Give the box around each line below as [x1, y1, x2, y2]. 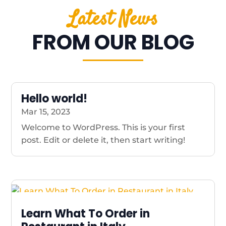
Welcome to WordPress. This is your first [21, 122, 186, 132]
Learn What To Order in [21, 205, 150, 221]
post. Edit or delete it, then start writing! [21, 135, 186, 145]
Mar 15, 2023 [21, 106, 71, 117]
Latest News [68, 5, 158, 34]
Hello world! [21, 90, 88, 106]
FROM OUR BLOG [32, 28, 194, 56]
